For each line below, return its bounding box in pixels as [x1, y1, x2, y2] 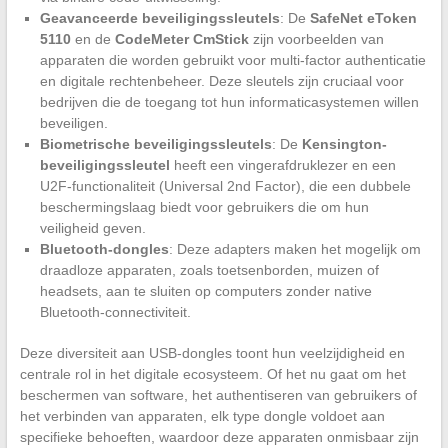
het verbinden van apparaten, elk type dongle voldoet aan [19, 408, 385, 425]
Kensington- [301, 136, 387, 153]
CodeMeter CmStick [114, 31, 249, 48]
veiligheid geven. [39, 220, 146, 237]
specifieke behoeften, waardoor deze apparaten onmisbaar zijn [19, 429, 419, 446]
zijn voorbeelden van [248, 31, 384, 48]
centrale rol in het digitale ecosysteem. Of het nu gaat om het [19, 366, 406, 383]
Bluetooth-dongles [39, 241, 169, 258]
